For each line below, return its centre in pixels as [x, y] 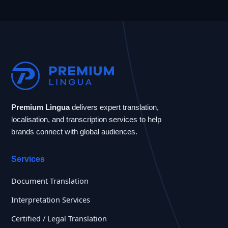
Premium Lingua [40, 107]
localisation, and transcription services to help [86, 119]
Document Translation [50, 180]
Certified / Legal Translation [59, 218]
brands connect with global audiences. [74, 131]
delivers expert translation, [114, 107]
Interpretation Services [51, 199]
